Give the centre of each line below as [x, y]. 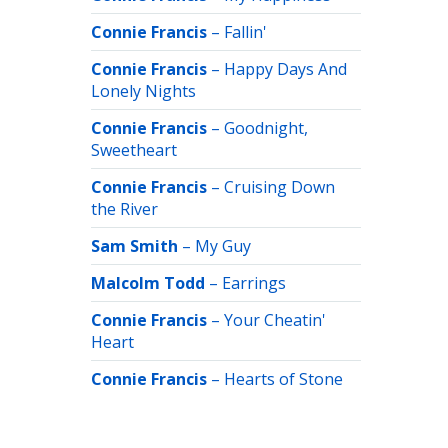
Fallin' [245, 32]
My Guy [223, 246]
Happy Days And [285, 69]
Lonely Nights [143, 91]
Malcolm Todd [148, 283]
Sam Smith [134, 246]
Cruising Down [279, 187]
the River [124, 209]
